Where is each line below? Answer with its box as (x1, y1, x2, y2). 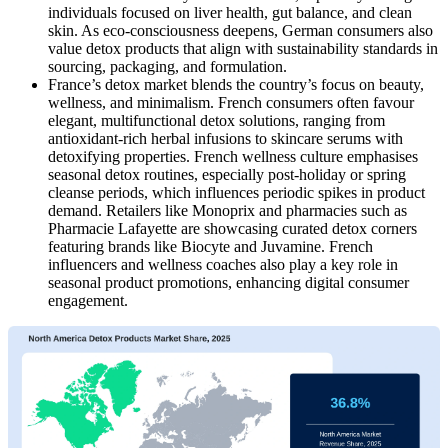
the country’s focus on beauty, (236, 75, 424, 93)
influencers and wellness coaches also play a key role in (48, 255, 398, 273)
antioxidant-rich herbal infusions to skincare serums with (48, 129, 403, 147)
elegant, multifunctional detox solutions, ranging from (48, 111, 385, 129)
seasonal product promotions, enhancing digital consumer (48, 273, 409, 291)
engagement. (48, 291, 128, 309)
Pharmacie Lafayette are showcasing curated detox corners (48, 219, 417, 237)
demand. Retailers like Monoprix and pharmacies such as (48, 201, 407, 219)
